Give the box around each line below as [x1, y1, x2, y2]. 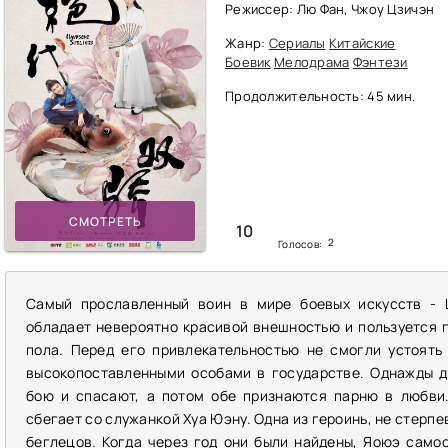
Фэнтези [352, 53, 408, 71]
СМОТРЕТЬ [68, 212, 142, 230]
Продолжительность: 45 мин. [225, 87, 416, 105]
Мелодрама [273, 53, 350, 71]
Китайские [328, 34, 396, 52]
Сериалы [268, 34, 326, 52]
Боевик [225, 53, 271, 71]
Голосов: [278, 237, 325, 251]
